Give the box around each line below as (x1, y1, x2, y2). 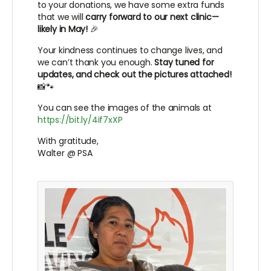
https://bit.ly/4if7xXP (38, 114, 123, 126)
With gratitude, (38, 135, 99, 148)
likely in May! (38, 23, 88, 36)
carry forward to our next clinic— (85, 11, 219, 24)
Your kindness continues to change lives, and (38, 44, 223, 57)
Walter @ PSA (38, 147, 93, 160)
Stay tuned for (154, 56, 214, 69)
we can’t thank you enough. (38, 56, 155, 69)
